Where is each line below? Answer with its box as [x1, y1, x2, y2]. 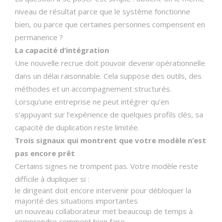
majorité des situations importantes [15, 196, 138, 206]
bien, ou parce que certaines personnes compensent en [15, 19, 205, 29]
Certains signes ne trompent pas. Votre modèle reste [15, 161, 198, 171]
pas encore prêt [15, 148, 75, 158]
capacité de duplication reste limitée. [15, 122, 139, 132]
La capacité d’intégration [15, 45, 109, 55]
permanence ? [15, 32, 63, 42]
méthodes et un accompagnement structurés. [15, 84, 171, 94]
